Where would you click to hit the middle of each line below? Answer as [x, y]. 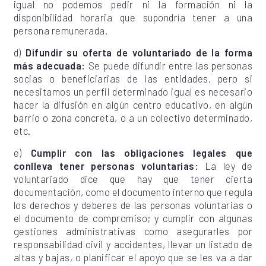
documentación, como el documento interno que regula [133, 192]
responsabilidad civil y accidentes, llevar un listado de [133, 244]
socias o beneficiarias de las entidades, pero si [133, 78]
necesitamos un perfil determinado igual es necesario [133, 91]
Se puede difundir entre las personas [170, 65]
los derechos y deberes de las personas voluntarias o [133, 205]
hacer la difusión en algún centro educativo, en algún [133, 104]
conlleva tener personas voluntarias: [106, 166]
